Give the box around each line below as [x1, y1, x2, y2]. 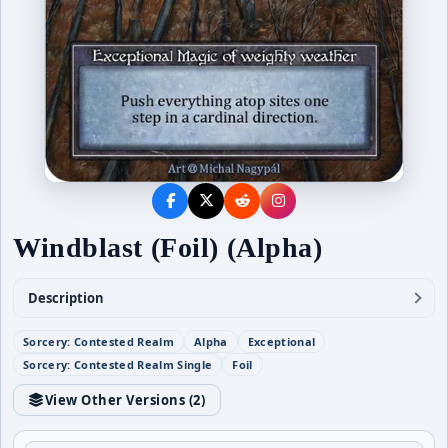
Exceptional [247, 333, 316, 349]
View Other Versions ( [44, 390, 194, 409]
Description [28, 288, 104, 307]
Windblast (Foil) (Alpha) [13, 231, 323, 263]
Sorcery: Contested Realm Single [23, 356, 213, 372]
